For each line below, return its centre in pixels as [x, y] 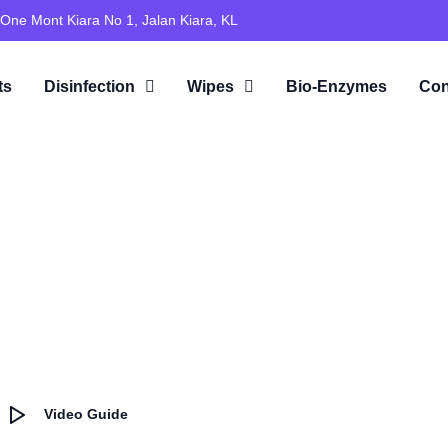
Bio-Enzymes [337, 86]
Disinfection [90, 86]
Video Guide [86, 414]
